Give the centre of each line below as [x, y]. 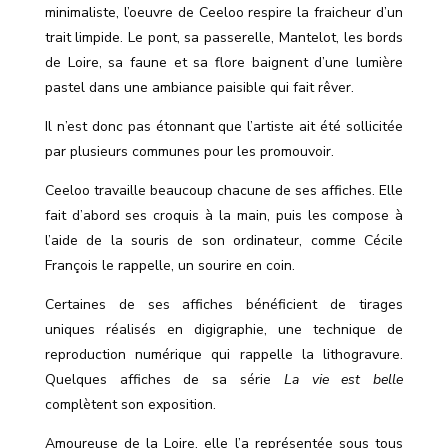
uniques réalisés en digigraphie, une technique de [224, 330]
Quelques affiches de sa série [164, 380]
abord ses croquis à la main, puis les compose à [243, 216]
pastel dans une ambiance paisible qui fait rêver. [199, 88]
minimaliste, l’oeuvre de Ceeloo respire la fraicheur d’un [224, 13]
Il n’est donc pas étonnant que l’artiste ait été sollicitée [224, 127]
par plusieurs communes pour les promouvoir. [189, 152]
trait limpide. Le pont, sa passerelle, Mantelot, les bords [224, 38]
